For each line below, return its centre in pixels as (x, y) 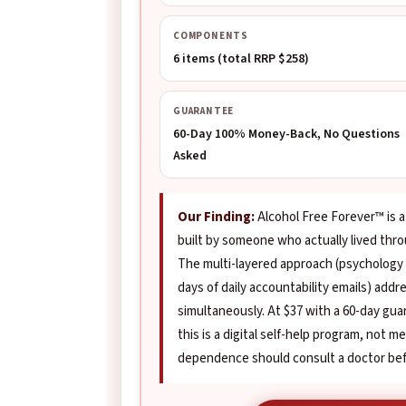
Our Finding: (216, 217)
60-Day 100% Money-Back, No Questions (286, 134)
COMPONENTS (211, 36)
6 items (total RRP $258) (241, 59)
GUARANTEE (204, 111)
